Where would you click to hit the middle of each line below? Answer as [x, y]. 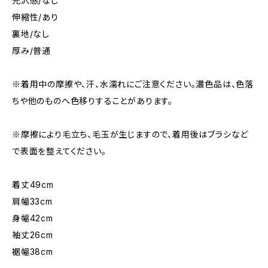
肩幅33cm [32, 201]
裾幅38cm [33, 252]
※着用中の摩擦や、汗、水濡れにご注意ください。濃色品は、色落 [133, 84]
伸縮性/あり [35, 17]
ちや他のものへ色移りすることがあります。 [92, 101]
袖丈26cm [33, 235]
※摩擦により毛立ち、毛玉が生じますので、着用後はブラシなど [130, 134]
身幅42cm [33, 218]
